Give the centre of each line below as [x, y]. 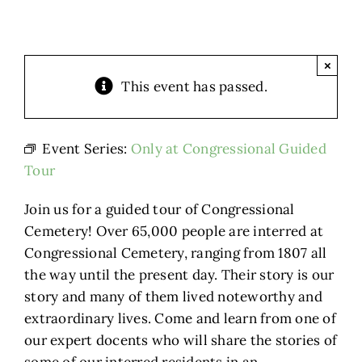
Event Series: [86, 149]
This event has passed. [194, 87]
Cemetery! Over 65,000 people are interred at [174, 232]
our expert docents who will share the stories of [181, 341]
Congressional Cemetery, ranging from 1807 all [176, 253]
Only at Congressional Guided [228, 149]
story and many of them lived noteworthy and [173, 297]
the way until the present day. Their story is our [179, 275]
